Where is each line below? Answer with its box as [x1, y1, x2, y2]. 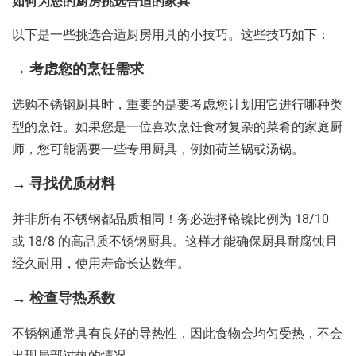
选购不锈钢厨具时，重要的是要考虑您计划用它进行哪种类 [12, 95, 342, 115]
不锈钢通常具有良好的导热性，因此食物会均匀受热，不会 [12, 324, 342, 344]
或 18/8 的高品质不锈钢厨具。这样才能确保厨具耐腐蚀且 [12, 232, 338, 252]
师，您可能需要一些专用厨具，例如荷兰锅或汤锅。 [12, 140, 304, 160]
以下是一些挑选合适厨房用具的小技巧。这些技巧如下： [12, 25, 330, 45]
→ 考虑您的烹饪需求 [12, 59, 144, 81]
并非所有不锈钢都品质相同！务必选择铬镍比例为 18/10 [12, 210, 329, 230]
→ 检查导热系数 [12, 288, 115, 310]
